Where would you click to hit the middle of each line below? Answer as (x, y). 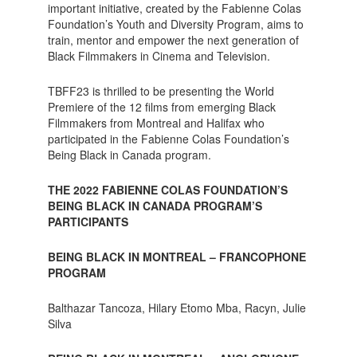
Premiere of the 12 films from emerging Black (161, 106)
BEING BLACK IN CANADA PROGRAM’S (155, 205)
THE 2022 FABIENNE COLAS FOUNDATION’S (167, 189)
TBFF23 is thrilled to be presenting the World (161, 90)
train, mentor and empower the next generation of (173, 39)
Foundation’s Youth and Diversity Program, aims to (175, 24)
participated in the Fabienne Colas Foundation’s (168, 138)
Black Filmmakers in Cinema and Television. (159, 55)
